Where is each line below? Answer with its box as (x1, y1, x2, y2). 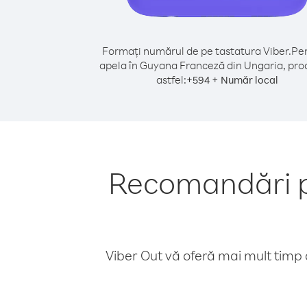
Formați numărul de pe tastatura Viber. (101, 44, 291, 58)
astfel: (156, 73, 186, 86)
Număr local (221, 73, 278, 86)
